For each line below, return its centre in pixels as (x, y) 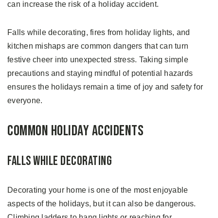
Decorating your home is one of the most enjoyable (98, 190)
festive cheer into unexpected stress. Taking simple (98, 59)
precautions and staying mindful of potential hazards (100, 73)
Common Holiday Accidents (75, 131)
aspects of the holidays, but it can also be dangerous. (102, 203)
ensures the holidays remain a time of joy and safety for (105, 87)
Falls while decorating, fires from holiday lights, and (99, 32)
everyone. (25, 100)
